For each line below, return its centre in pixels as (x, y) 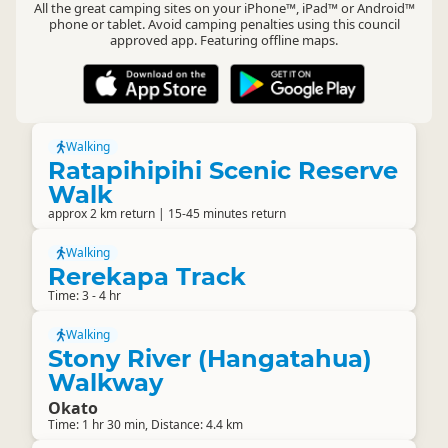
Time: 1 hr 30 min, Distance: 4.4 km (145, 424)
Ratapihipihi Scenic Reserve (223, 170)
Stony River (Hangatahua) (210, 358)
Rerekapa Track (147, 276)
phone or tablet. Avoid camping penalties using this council (224, 24)
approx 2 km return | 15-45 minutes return (167, 213)
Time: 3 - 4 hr (84, 295)
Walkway (105, 382)
